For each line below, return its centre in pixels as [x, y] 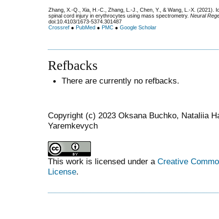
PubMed [86, 28]
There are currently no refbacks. [120, 80]
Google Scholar [138, 28]
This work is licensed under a [103, 161]
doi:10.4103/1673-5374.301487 [85, 22]
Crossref [59, 28]
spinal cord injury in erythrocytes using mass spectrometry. [119, 16]
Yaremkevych [73, 125]
